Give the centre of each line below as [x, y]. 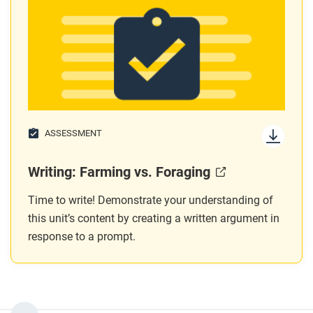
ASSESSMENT [73, 133]
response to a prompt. [82, 236]
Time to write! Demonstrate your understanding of [151, 200]
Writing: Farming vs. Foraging [119, 172]
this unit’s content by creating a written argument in [154, 218]
